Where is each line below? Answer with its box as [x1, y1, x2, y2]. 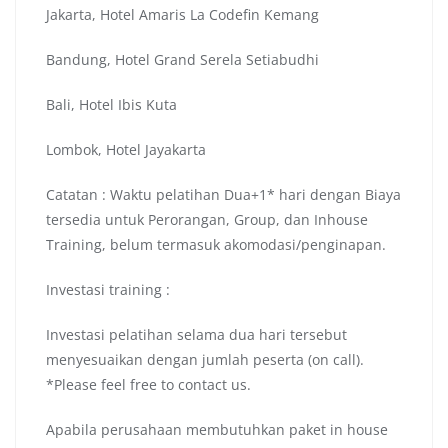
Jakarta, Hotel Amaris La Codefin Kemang [46, 5, 319, 25]
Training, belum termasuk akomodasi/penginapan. [46, 235, 386, 255]
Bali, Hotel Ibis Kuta [46, 95, 177, 115]
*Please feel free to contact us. [46, 375, 251, 395]
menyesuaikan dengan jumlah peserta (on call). [46, 350, 364, 370]
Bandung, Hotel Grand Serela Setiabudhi [46, 50, 319, 70]
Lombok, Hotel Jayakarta [46, 140, 206, 160]
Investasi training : [46, 280, 170, 300]
